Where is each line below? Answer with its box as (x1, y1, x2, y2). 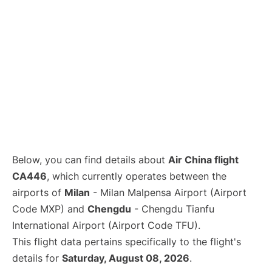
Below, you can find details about (12, 154, 168, 166)
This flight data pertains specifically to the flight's (12, 236, 241, 248)
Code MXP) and (12, 203, 87, 215)
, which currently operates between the (47, 170, 226, 182)
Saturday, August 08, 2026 (62, 252, 189, 264)
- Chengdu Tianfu (131, 203, 214, 215)
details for (12, 252, 62, 264)
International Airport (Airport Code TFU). (12, 219, 200, 231)
